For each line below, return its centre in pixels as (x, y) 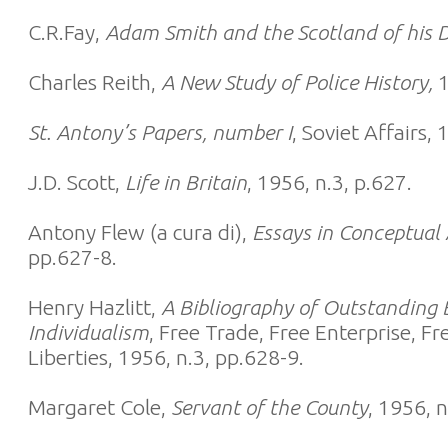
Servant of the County (269, 407)
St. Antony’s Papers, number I (160, 132)
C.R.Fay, (66, 32)
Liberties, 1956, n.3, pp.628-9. (166, 357)
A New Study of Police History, (297, 82)
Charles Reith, (94, 82)
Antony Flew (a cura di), (140, 232)
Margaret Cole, (99, 407)
